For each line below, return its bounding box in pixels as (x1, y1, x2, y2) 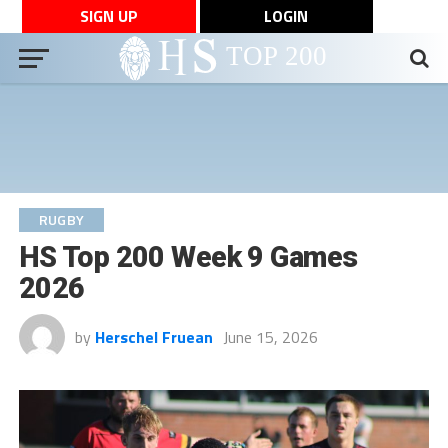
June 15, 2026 (222, 325, 318, 349)
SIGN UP (79, 4, 138, 28)
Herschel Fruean (94, 325, 213, 349)
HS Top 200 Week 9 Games (18, 240, 358, 274)
